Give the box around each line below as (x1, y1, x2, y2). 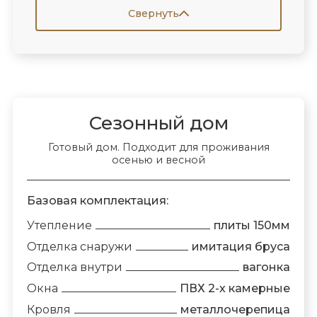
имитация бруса (192, 239, 291, 253)
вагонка (243, 260, 291, 275)
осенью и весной (112, 153, 205, 166)
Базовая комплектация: (26, 194, 168, 208)
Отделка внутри (26, 260, 122, 275)
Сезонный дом (88, 111, 229, 134)
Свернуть (128, 6, 179, 20)
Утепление (26, 219, 92, 233)
